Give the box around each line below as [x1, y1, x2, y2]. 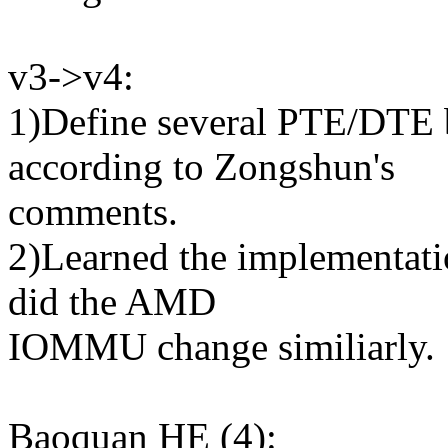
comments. [8, 190, 178, 234]
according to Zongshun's [8, 145, 395, 189]
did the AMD [8, 280, 216, 324]
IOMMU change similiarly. [8, 325, 435, 369]
